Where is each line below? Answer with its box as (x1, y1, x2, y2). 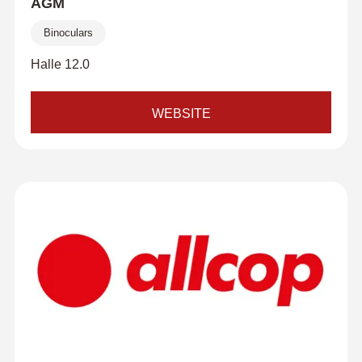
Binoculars (43, 27, 93, 39)
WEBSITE (151, 107, 211, 120)
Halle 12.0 (30, 57, 90, 71)
